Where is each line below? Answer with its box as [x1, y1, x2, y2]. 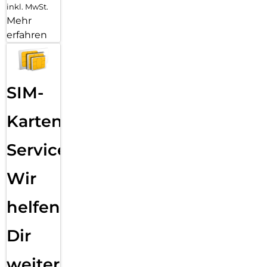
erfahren [7, 29, 47, 41]
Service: [7, 140, 72, 160]
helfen [7, 197, 60, 218]
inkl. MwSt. [7, 1, 48, 11]
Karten [7, 111, 63, 132]
